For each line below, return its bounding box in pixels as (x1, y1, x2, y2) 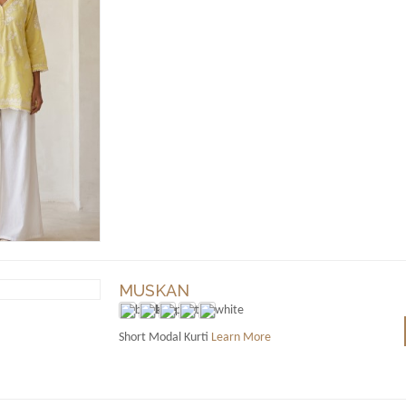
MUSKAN (118, 281, 189, 301)
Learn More (210, 331, 271, 345)
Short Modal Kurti (118, 331, 211, 345)
